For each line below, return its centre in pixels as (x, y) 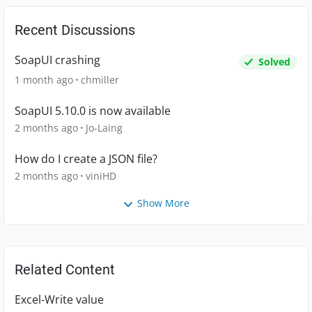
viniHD (101, 176)
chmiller (100, 80)
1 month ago (44, 80)
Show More (163, 203)
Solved (274, 62)
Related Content (65, 269)
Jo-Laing (104, 128)
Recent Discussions (75, 30)
